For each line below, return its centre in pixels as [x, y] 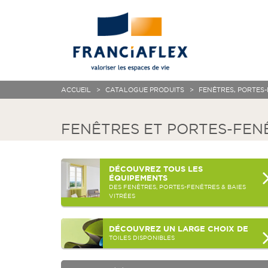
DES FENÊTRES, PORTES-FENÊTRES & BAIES [177, 187]
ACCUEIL [76, 90]
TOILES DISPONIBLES [142, 238]
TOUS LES [182, 169]
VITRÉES [122, 196]
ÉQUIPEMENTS [138, 178]
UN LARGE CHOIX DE [205, 229]
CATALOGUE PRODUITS [144, 90]
